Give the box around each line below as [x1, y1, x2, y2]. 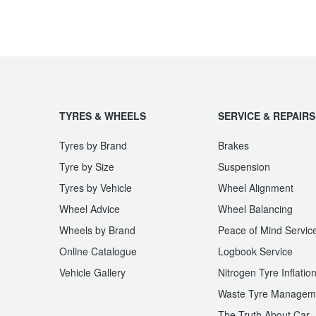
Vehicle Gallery [59, 265, 126, 279]
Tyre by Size [59, 159, 114, 174]
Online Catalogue [59, 243, 137, 258]
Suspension [218, 159, 270, 174]
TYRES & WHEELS [59, 108, 146, 123]
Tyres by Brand [59, 138, 127, 152]
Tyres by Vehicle [59, 180, 132, 195]
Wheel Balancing [218, 201, 293, 216]
